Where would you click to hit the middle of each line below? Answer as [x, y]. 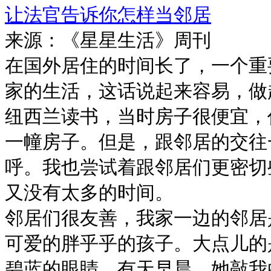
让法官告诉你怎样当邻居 [108, 15]
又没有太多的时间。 [89, 193]
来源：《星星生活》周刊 [108, 40]
